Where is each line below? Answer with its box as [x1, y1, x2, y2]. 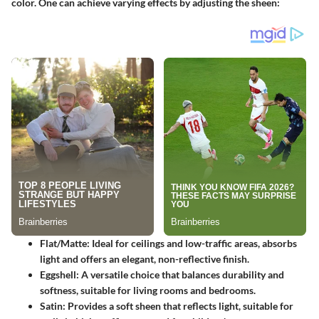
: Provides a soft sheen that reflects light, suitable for [63, 300, 293, 313]
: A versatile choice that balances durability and [76, 268, 284, 281]
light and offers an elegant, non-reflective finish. [40, 253, 249, 266]
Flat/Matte [40, 237, 87, 250]
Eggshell [40, 268, 76, 281]
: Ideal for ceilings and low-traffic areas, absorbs [87, 237, 297, 250]
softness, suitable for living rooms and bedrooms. [40, 284, 256, 297]
